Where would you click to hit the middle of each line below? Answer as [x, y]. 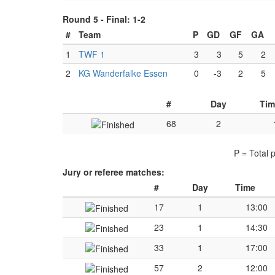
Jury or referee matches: [114, 172]
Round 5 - [84, 19]
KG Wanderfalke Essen [123, 73]
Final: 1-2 [126, 19]
